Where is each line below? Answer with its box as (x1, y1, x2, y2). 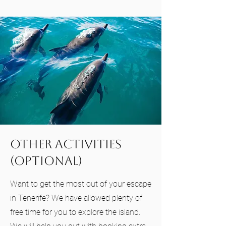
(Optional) (10, 154, 82, 168)
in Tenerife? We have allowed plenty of (10, 193, 142, 203)
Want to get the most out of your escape (10, 179, 151, 189)
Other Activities (10, 137, 122, 151)
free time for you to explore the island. (10, 207, 140, 217)
